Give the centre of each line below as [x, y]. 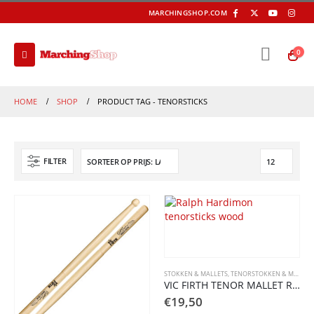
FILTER [55, 161]
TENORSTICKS [183, 101]
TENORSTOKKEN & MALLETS [262, 273]
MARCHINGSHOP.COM [187, 13]
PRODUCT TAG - [128, 101]
